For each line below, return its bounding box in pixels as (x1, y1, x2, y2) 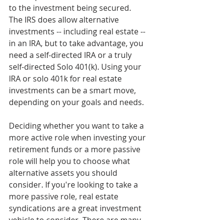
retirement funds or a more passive (9, 144, 142, 155)
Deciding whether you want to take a (9, 120, 146, 132)
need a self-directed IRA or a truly (9, 50, 134, 61)
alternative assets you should (9, 167, 119, 179)
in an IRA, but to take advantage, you (9, 38, 145, 49)
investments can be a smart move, (9, 85, 138, 96)
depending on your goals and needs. (9, 97, 144, 108)
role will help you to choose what (9, 156, 132, 167)
